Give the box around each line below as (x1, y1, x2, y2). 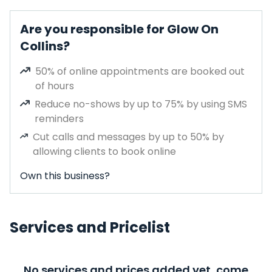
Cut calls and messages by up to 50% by (33, 130, 225, 144)
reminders (35, 112, 84, 126)
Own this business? (20, 169, 110, 183)
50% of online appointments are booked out (35, 64, 245, 78)
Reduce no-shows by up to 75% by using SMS (35, 97, 248, 111)
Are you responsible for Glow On (20, 21, 219, 38)
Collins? (20, 38, 70, 55)
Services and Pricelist (10, 217, 170, 237)
